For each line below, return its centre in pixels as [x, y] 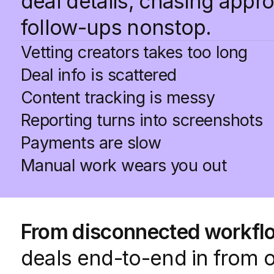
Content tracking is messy [118, 98]
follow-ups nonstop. [116, 28]
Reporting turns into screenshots [142, 120]
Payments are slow [91, 143]
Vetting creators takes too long [134, 52]
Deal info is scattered [98, 75]
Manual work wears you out [124, 165]
